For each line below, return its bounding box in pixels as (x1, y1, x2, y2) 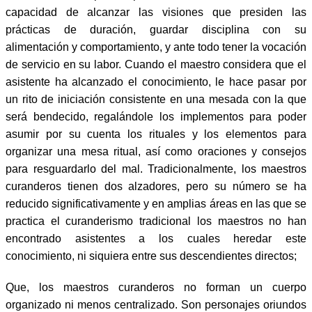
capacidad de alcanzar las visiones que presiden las (6, 6, 306, 18)
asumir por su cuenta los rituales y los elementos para (6, 127, 306, 140)
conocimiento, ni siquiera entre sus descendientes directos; (6, 249, 297, 262)
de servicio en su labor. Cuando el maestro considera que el (6, 58, 306, 70)
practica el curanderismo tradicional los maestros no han (6, 214, 306, 227)
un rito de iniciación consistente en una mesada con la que (6, 93, 306, 105)
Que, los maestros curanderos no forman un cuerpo (6, 281, 306, 293)
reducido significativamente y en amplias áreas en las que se (6, 197, 306, 210)
